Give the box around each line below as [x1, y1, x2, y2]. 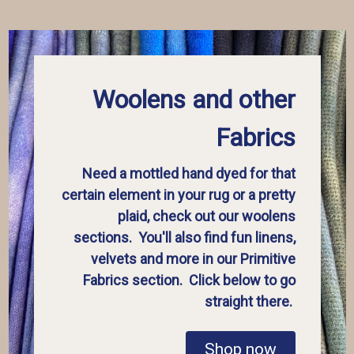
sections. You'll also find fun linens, [73, 229, 296, 246]
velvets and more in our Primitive [90, 250, 296, 267]
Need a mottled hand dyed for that [81, 165, 296, 182]
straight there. [204, 293, 296, 310]
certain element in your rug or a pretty [61, 186, 296, 203]
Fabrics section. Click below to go [82, 272, 296, 288]
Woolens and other [92, 85, 296, 115]
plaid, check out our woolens [117, 208, 296, 224]
